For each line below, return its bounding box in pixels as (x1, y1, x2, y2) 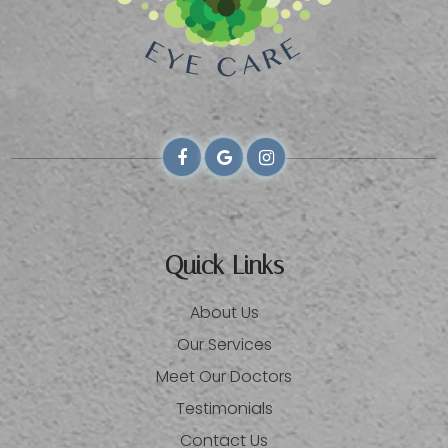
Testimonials (175, 397, 273, 421)
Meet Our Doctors (156, 365, 292, 389)
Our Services (176, 333, 272, 357)
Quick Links (164, 250, 284, 282)
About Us (189, 301, 259, 325)
